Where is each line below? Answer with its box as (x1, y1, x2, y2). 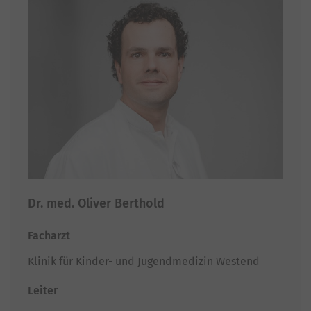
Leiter (28, 283, 58, 297)
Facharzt (28, 228, 70, 242)
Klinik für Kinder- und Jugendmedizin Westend (28, 254, 260, 268)
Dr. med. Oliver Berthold (28, 195, 165, 211)
